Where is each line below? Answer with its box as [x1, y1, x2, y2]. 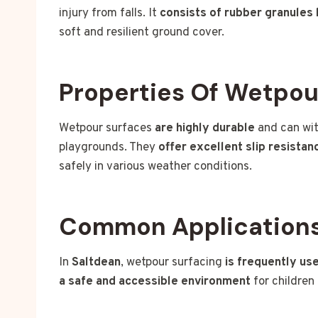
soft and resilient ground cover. [59, 25, 224, 41]
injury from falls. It [59, 6, 160, 22]
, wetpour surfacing [121, 255, 225, 271]
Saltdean [72, 255, 121, 271]
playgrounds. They [59, 140, 158, 156]
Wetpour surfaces [59, 121, 155, 137]
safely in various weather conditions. [59, 159, 252, 175]
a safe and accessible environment [59, 274, 251, 290]
